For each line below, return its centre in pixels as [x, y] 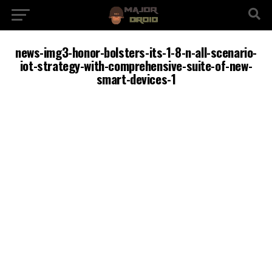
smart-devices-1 [136, 79]
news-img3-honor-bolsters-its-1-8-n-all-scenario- [136, 52]
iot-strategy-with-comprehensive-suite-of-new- [136, 65]
